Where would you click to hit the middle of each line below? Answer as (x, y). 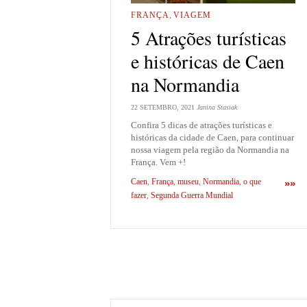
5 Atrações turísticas (209, 37)
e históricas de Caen (208, 61)
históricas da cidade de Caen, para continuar (212, 137)
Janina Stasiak (217, 107)
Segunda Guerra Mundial (192, 196)
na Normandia (185, 84)
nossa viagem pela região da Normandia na (210, 149)
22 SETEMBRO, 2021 (163, 107)
